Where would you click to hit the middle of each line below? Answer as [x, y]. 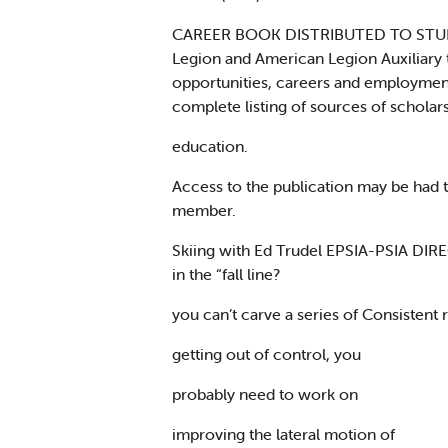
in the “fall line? [226, 273]
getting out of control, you [266, 353]
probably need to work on [265, 393]
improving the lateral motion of [283, 433]
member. [204, 209]
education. [210, 145]
